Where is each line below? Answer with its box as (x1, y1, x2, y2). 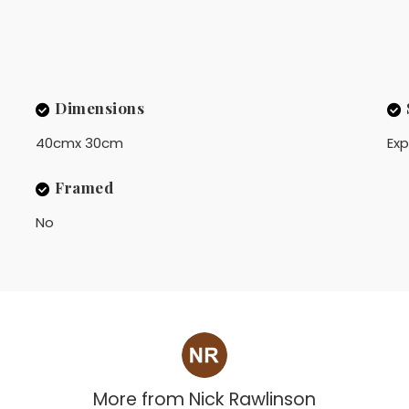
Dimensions (55, 98, 145, 118)
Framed (55, 177, 114, 198)
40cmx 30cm (35, 133, 123, 153)
